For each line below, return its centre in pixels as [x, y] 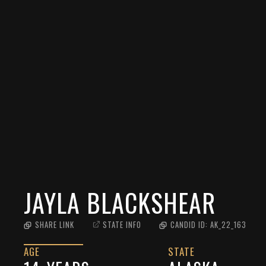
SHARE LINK [55, 224]
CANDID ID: [190, 224]
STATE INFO [122, 224]
